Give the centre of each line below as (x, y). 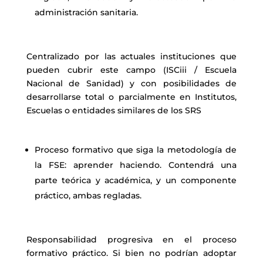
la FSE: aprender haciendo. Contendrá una (136, 165)
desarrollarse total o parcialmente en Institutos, (131, 97)
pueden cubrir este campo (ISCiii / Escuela (131, 70)
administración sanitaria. (86, 12)
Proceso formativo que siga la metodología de (136, 150)
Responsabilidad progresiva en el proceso (131, 240)
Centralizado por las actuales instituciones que (131, 56)
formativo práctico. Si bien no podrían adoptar (131, 253)
